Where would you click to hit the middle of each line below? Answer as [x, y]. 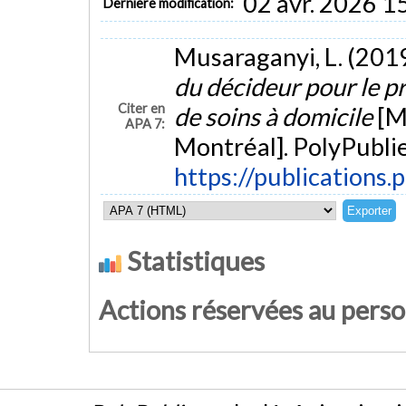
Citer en [142, 109]
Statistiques [193, 261]
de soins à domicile [275, 117]
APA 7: [145, 124]
